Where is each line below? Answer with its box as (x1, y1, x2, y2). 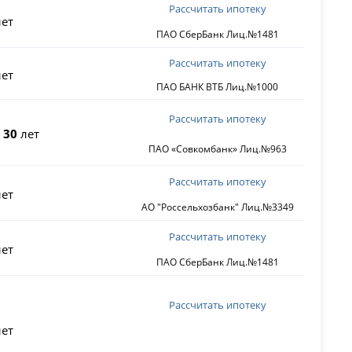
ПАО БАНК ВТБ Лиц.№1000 (156, 79, 279, 93)
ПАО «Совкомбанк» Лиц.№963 (148, 142, 287, 156)
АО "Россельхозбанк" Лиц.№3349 (141, 200, 294, 214)
